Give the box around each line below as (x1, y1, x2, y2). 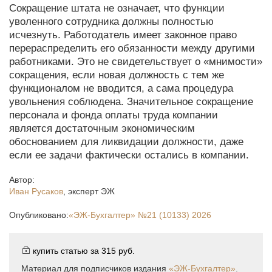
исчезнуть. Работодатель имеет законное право (9, 29, 237, 41)
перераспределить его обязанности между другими (9, 42, 255, 54)
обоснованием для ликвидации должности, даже (9, 136, 243, 148)
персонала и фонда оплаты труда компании (9, 109, 218, 121)
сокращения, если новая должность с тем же (9, 69, 224, 81)
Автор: (9, 175, 35, 185)
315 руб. (101, 246, 135, 256)
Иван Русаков (9, 186, 63, 196)
